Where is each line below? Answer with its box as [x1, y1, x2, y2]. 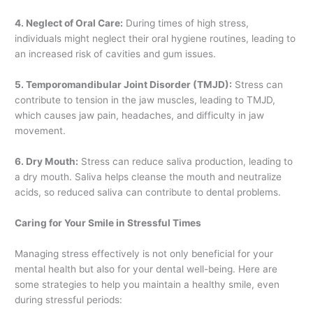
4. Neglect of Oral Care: [15, 17, 124, 29]
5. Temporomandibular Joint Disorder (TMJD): [15, 79, 233, 91]
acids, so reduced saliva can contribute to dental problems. [15, 187, 282, 198]
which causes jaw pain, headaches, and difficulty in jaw [15, 110, 265, 122]
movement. [15, 125, 66, 137]
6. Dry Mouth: [15, 156, 79, 168]
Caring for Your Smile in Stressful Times [15, 217, 202, 229]
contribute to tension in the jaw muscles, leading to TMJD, [15, 94, 276, 106]
